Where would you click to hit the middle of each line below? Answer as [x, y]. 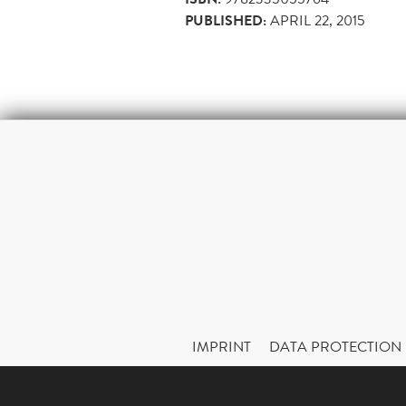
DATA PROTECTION [335, 347]
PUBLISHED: [226, 21]
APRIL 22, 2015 [318, 21]
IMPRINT [222, 347]
